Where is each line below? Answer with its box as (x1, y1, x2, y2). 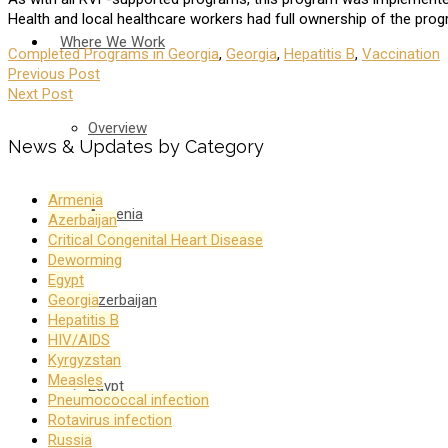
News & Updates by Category (8, 136, 264, 158)
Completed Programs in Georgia (8, 45, 219, 64)
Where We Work (60, 33, 165, 51)
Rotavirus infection (48, 411, 172, 430)
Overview (88, 119, 147, 137)
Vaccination (362, 45, 440, 64)
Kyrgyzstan (48, 351, 121, 370)
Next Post (8, 85, 73, 104)
